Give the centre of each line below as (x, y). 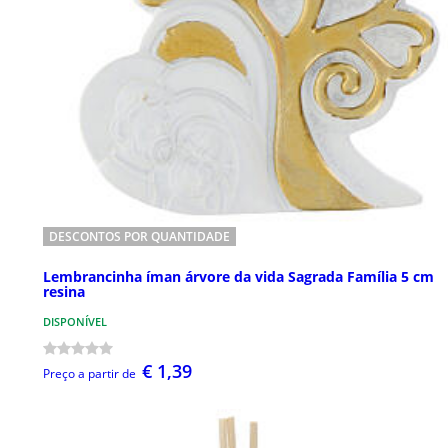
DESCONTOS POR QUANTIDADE (139, 236)
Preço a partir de (89, 374)
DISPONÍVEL (75, 322)
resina (64, 292)
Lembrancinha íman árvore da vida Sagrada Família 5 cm (238, 277)
